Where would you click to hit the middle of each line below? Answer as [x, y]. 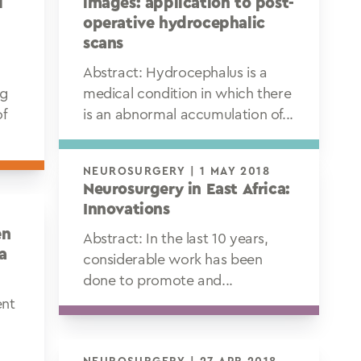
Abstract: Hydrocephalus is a [175, 73]
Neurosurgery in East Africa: [186, 189]
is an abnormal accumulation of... [188, 114]
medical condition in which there [187, 93]
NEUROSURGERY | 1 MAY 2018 [234, 172]
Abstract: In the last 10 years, [175, 239]
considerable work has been [172, 259]
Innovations [126, 210]
